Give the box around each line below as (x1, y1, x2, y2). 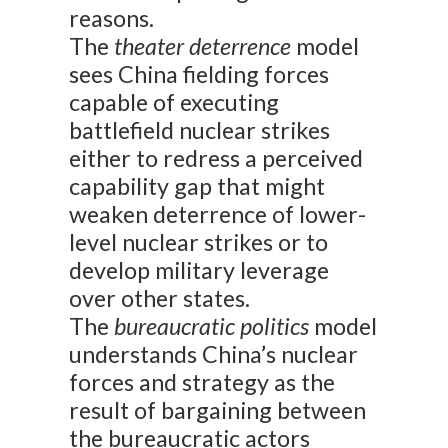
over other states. (69, 284, 251, 313)
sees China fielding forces (69, 60, 330, 89)
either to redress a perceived (69, 144, 364, 173)
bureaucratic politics (114, 312, 310, 341)
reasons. (69, 4, 155, 33)
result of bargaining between (69, 396, 367, 425)
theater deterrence (114, 32, 292, 61)
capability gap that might (69, 172, 326, 201)
